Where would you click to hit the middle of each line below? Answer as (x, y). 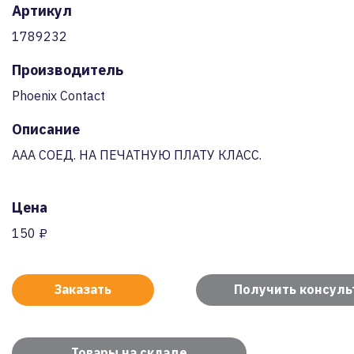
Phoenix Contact (58, 96)
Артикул (42, 11)
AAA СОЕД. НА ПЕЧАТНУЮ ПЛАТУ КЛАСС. (137, 155)
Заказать (83, 289)
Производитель (68, 70)
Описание (46, 129)
